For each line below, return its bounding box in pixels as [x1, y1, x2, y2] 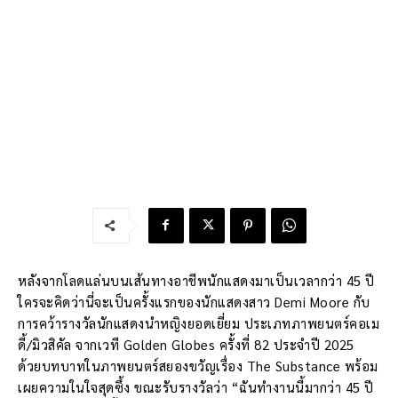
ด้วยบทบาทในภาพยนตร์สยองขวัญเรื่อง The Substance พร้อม [18, 356, 378, 374]
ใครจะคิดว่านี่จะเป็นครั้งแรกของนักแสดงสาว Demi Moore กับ [18, 292, 370, 310]
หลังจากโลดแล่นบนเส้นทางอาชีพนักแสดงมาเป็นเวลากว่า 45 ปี [18, 271, 375, 289]
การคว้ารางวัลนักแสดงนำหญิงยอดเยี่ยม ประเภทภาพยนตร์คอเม [18, 314, 379, 331]
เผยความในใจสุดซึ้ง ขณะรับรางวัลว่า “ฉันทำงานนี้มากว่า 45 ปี [18, 378, 374, 395]
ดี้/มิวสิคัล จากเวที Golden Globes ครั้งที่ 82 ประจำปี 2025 [18, 335, 354, 353]
